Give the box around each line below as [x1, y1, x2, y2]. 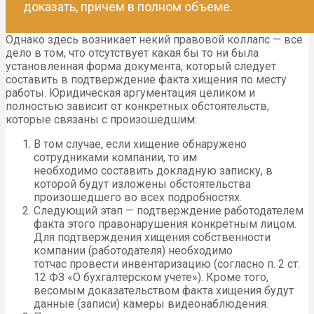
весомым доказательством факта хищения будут [34, 284, 294, 297]
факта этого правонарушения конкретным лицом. [34, 217, 296, 231]
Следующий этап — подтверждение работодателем [34, 204, 303, 217]
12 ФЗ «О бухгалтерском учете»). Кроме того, [34, 271, 268, 284]
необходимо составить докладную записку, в [34, 164, 273, 177]
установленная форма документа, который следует [6, 60, 276, 73]
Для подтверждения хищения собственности [34, 231, 271, 244]
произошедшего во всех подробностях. [34, 191, 242, 204]
